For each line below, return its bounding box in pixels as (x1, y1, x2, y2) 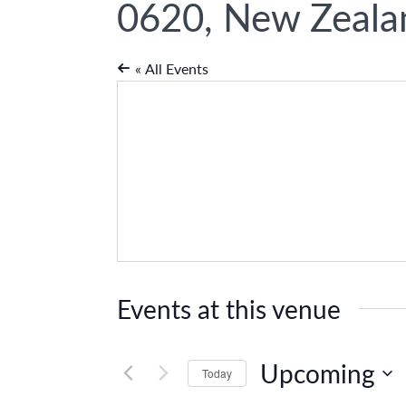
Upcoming (260, 355, 375, 391)
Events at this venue (117, 291, 341, 326)
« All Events (131, 58, 208, 79)
